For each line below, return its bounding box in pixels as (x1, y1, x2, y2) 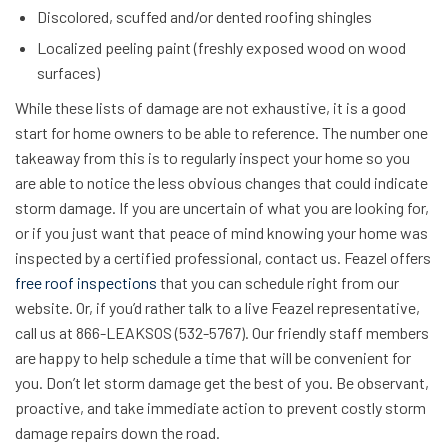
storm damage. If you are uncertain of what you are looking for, (15, 198, 429, 217)
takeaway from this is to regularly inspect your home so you (15, 148, 410, 167)
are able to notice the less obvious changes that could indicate (15, 173, 428, 192)
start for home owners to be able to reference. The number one (15, 123, 428, 142)
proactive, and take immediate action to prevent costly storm (15, 398, 426, 417)
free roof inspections (15, 273, 157, 292)
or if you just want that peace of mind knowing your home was (15, 223, 428, 242)
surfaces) (37, 63, 100, 82)
